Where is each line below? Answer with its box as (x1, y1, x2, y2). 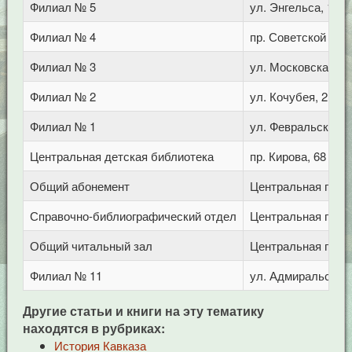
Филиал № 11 (29, 267, 102, 284)
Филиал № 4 (29, 28, 96, 45)
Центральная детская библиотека (29, 148, 214, 164)
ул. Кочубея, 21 (249, 88, 334, 104)
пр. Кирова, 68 (249, 148, 326, 164)
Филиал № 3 (29, 58, 96, 75)
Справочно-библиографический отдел (29, 207, 236, 224)
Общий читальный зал (29, 237, 152, 254)
